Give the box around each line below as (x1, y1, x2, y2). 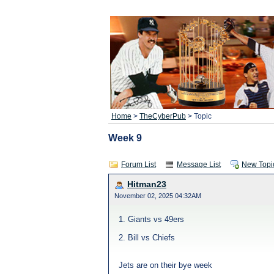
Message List (177, 160, 221, 169)
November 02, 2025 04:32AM (114, 192, 201, 199)
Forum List (121, 160, 156, 169)
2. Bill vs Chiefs (119, 233, 175, 242)
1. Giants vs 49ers (119, 215, 184, 224)
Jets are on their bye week (119, 261, 212, 270)
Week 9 (108, 132, 142, 143)
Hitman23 (127, 180, 166, 189)
